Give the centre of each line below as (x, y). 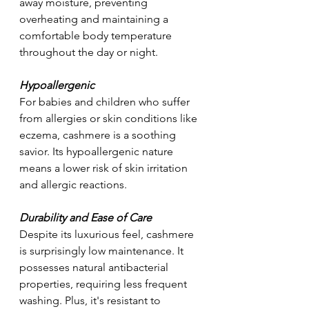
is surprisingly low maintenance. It (103, 250)
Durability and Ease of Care (86, 217)
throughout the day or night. (89, 52)
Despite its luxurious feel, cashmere (108, 234)
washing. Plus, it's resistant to (91, 300)
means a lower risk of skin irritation (105, 168)
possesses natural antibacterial (95, 267)
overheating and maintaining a (95, 19)
